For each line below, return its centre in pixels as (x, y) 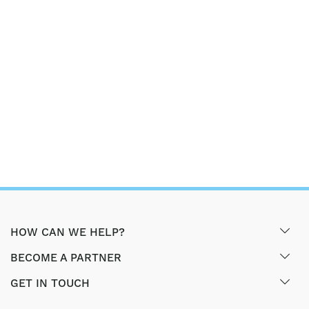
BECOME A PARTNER (66, 258)
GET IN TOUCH (50, 283)
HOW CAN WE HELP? (68, 232)
